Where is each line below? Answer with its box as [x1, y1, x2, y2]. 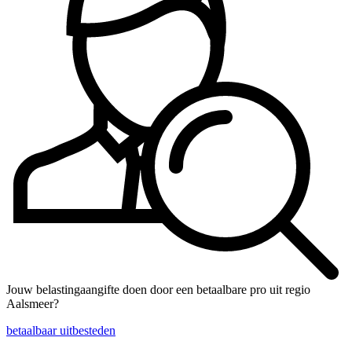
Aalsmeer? [6, 297, 59, 311]
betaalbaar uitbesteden [6, 324, 115, 338]
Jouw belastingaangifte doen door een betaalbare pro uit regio [6, 283, 310, 297]
